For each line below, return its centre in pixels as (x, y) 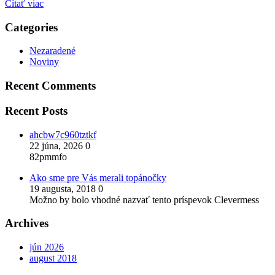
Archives (27, 223)
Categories (31, 27)
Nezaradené (52, 51)
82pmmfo (48, 157)
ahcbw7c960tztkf (63, 134)
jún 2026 (47, 247)
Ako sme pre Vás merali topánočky (98, 177)
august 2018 (53, 258)
